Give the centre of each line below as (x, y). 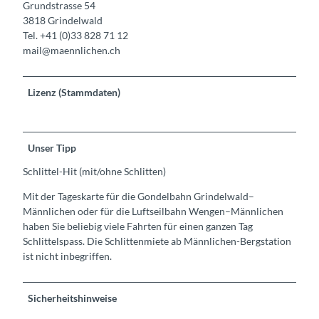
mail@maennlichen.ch (72, 50)
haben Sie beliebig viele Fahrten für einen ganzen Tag (138, 226)
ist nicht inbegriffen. (67, 256)
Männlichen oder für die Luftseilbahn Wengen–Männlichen (153, 211)
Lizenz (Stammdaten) (74, 92)
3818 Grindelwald (63, 20)
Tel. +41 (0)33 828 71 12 (75, 35)
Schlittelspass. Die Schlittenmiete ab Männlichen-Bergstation (157, 241)
